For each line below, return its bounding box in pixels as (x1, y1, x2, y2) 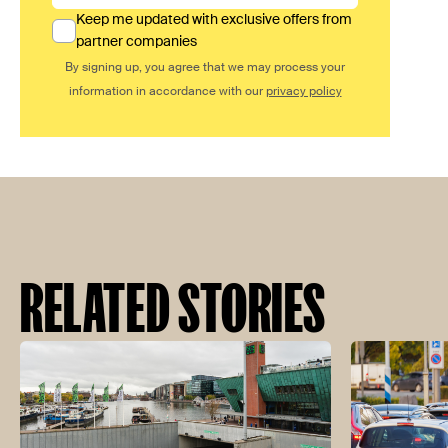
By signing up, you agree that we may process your (65, 62, 345, 75)
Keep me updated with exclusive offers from (76, 13, 352, 28)
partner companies (76, 35, 197, 50)
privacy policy (265, 86, 342, 99)
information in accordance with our (68, 86, 266, 99)
